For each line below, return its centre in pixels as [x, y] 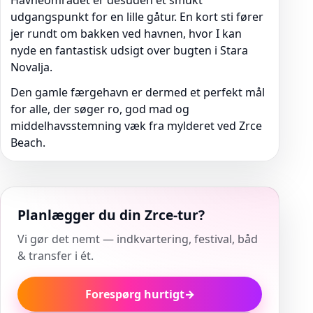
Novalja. [31, 67]
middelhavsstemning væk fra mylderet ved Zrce [136, 126]
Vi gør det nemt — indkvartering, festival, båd [138, 239]
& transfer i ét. [56, 256]
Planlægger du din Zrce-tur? [111, 215]
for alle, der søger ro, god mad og [100, 109]
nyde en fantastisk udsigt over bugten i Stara [129, 50]
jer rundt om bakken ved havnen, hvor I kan [126, 34]
